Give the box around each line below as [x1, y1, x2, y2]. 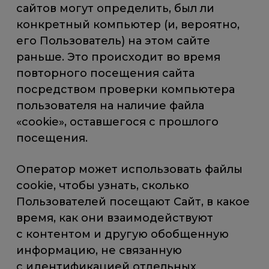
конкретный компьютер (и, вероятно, [16, 18, 240, 32]
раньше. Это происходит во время [16, 50, 221, 64]
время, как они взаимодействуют [16, 211, 214, 225]
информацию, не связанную [16, 244, 183, 258]
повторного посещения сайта [16, 67, 195, 80]
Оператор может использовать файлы [16, 163, 243, 177]
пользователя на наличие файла [16, 99, 205, 113]
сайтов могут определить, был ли [16, 2, 215, 16]
